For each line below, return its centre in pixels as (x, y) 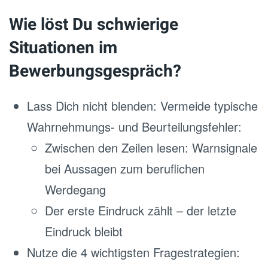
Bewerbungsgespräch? (95, 71)
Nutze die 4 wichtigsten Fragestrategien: (133, 252)
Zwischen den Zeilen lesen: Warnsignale (151, 147)
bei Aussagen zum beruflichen (125, 168)
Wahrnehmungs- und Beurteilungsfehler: (134, 127)
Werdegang (75, 189)
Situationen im (63, 48)
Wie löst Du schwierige (94, 25)
